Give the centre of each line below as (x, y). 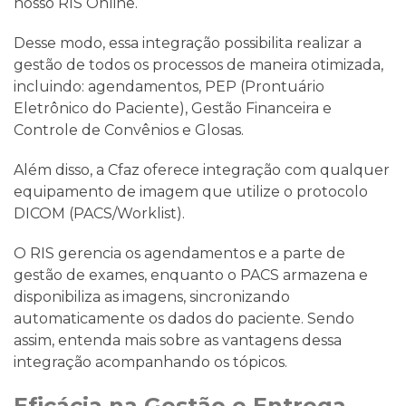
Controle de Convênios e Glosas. (129, 130)
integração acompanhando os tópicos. (150, 362)
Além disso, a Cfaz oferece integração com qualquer (202, 169)
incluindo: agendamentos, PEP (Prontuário (169, 86)
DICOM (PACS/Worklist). (99, 213)
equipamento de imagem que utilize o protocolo (191, 191)
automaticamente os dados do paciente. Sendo (184, 318)
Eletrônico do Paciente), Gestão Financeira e (173, 108)
